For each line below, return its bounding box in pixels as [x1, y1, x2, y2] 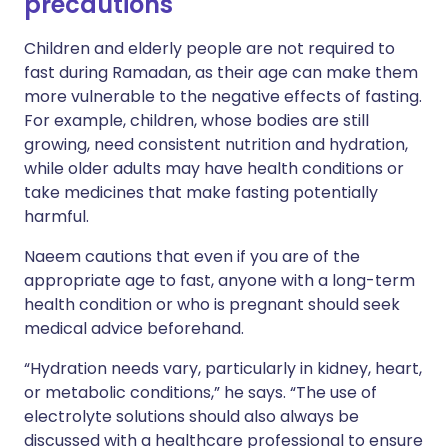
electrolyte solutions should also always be [24, 405, 359, 428]
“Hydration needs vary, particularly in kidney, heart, [24, 357, 422, 380]
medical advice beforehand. [24, 317, 244, 340]
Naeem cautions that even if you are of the [24, 245, 360, 268]
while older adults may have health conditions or [24, 157, 404, 180]
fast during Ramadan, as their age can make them [24, 61, 418, 84]
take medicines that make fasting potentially [24, 181, 378, 204]
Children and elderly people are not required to [24, 37, 395, 60]
